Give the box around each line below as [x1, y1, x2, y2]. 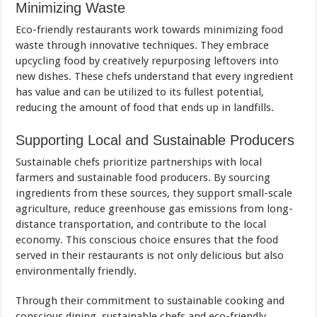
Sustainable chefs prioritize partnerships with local [16, 156, 263, 169]
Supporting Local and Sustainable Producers [16, 132, 295, 149]
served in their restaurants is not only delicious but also [16, 249, 284, 263]
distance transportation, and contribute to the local [16, 218, 267, 231]
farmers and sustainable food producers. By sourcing [16, 171, 271, 185]
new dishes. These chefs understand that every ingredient [16, 70, 294, 83]
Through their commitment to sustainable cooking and [16, 294, 285, 308]
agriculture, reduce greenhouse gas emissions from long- [16, 202, 294, 216]
